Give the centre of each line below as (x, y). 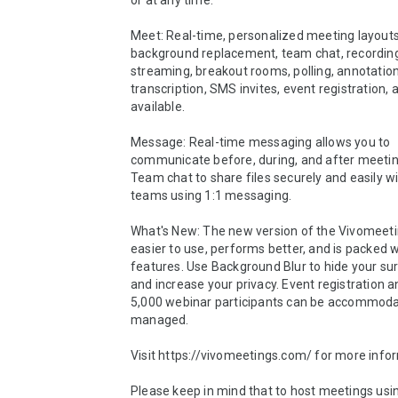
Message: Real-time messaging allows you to (261, 142)
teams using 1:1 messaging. (211, 195)
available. (158, 107)
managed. (160, 320)
